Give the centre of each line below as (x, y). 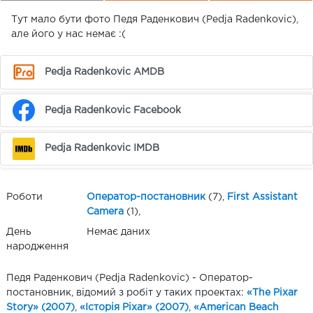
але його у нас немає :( (68, 34)
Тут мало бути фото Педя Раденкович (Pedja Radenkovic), (155, 20)
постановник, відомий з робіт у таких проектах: (126, 293)
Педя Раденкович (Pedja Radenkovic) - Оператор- (130, 278)
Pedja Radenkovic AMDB (105, 72)
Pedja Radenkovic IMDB (102, 148)
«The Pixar (272, 293)
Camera (105, 212)
